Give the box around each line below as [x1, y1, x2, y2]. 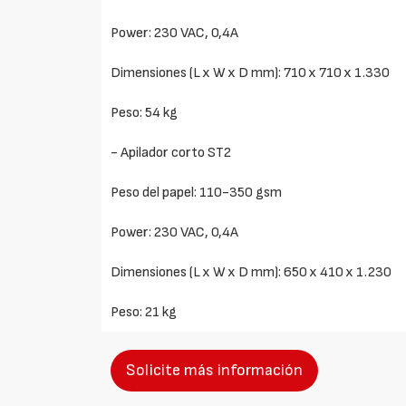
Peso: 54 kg [111, 104, 179, 121]
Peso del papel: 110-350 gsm [111, 184, 283, 201]
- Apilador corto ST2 [111, 144, 232, 161]
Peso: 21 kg [111, 304, 178, 321]
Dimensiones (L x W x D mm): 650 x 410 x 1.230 [111, 264, 392, 281]
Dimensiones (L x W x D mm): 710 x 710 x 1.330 [111, 64, 391, 82]
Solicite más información [126, 361, 304, 380]
